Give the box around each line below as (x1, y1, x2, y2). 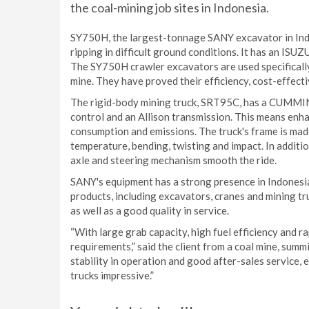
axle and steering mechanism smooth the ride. (70, 154, 277, 166)
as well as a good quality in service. (70, 204, 229, 217)
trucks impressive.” (70, 269, 154, 281)
